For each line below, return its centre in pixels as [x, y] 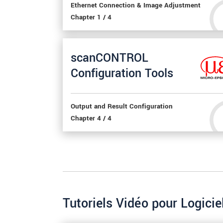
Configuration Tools [122, 73]
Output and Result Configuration [122, 106]
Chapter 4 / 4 [91, 118]
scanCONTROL [110, 58]
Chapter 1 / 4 [91, 17]
